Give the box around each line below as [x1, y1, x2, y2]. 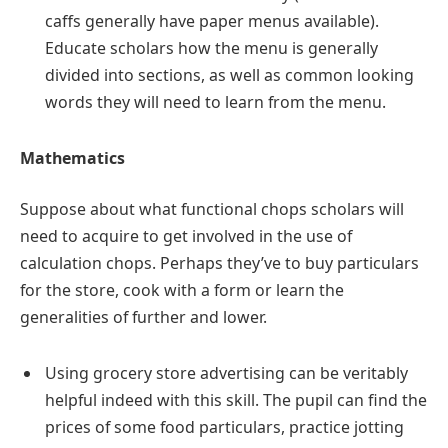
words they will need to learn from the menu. [45, 90, 386, 113]
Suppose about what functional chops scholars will [20, 198, 404, 221]
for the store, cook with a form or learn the [20, 279, 344, 302]
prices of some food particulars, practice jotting [45, 415, 404, 438]
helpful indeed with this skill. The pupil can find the [45, 388, 427, 411]
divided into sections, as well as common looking [45, 63, 414, 86]
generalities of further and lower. [20, 306, 267, 329]
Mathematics [20, 146, 125, 169]
